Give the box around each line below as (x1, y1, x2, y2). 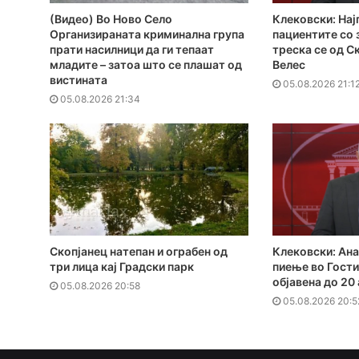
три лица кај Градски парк (50, 259, 194, 273)
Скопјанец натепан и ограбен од (50, 244, 228, 258)
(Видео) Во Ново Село (50, 11, 172, 26)
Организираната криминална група (50, 26, 244, 41)
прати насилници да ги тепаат (50, 42, 214, 56)
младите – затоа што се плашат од (50, 57, 242, 71)
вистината (50, 72, 107, 87)
